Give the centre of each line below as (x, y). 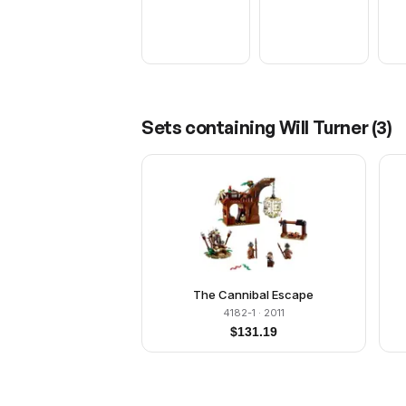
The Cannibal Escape (254, 295)
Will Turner (324, 127)
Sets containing (210, 127)
